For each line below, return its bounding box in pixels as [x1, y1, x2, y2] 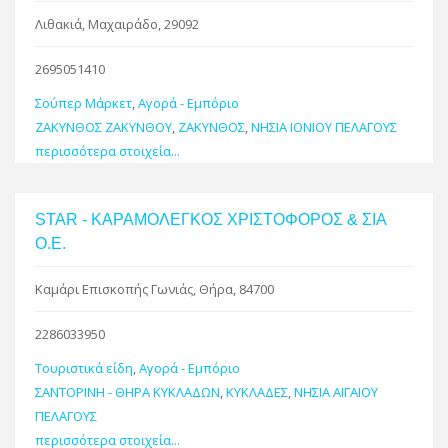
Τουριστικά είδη [35, 358, 133, 377]
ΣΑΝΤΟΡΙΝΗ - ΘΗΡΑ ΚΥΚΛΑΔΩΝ [35, 382, 220, 401]
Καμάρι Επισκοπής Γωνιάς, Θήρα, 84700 [35, 279, 274, 298]
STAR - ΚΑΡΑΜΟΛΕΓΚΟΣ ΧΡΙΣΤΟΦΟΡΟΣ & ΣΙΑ [35, 210, 386, 228]
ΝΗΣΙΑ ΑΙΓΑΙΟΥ [294, 382, 378, 401]
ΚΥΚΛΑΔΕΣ [226, 382, 288, 401]
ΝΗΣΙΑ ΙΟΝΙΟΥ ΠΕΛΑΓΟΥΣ [251, 117, 397, 136]
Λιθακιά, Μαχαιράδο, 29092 [35, 14, 199, 33]
